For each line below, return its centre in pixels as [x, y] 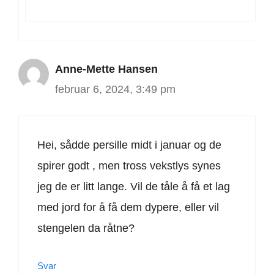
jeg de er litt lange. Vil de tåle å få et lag [134, 187]
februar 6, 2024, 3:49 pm [115, 90]
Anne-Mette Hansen [106, 69]
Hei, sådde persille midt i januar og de [129, 145]
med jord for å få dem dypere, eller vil [128, 208]
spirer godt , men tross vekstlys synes [129, 166]
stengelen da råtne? [86, 228]
